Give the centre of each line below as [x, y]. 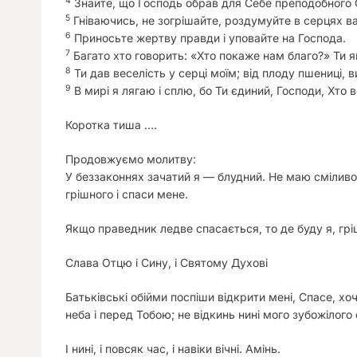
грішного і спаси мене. [127, 194]
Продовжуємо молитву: [131, 159]
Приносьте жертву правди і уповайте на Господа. [208, 38]
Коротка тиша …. [111, 125]
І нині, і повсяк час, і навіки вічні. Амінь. [173, 349]
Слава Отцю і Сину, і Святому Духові [167, 263]
